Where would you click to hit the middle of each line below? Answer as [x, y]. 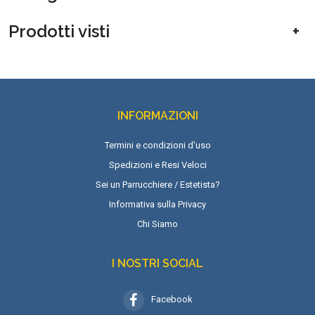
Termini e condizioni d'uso [157, 145]
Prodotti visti [59, 31]
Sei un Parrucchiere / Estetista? [157, 184]
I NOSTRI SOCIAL [157, 263]
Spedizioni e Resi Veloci [157, 165]
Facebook [172, 300]
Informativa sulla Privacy [157, 204]
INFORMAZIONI [157, 115]
